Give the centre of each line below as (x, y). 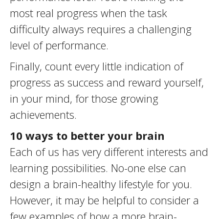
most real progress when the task (88, 13)
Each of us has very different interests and (109, 152)
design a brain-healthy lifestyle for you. (101, 184)
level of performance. (59, 45)
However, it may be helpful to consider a (104, 200)
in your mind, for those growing (84, 98)
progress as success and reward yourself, (107, 82)
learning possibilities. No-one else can (98, 168)
